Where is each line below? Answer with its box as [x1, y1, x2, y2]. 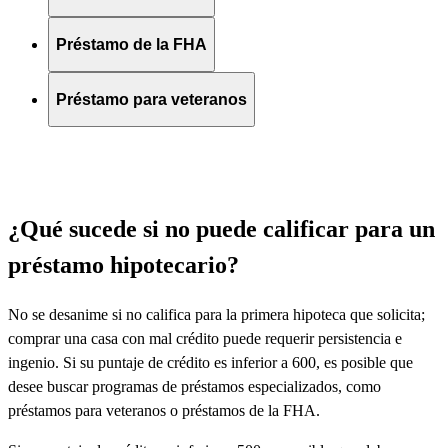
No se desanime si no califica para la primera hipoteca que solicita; [8, 306, 425, 324]
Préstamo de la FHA [56, 35, 207, 53]
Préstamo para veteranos [56, 90, 247, 108]
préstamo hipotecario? [8, 252, 239, 279]
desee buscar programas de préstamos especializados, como [8, 378, 381, 396]
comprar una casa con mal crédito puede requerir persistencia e [8, 330, 402, 348]
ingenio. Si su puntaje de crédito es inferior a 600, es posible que [8, 354, 413, 372]
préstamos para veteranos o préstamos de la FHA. [8, 402, 320, 420]
